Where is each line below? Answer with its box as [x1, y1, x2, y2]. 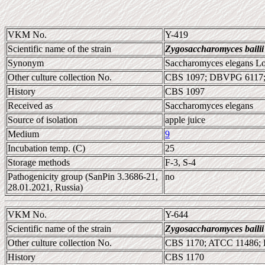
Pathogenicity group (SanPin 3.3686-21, [8, 172, 158, 182]
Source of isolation [8, 115, 77, 125]
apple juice [165, 115, 205, 125]
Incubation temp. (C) [8, 143, 85, 153]
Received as [8, 101, 53, 111]
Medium [8, 129, 39, 139]
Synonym [8, 58, 44, 68]
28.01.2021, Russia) [8, 182, 83, 192]
